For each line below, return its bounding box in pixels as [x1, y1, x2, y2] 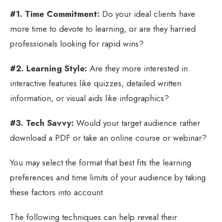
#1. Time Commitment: [10, 7, 100, 20]
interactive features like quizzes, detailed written [10, 77, 181, 89]
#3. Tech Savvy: [10, 116, 74, 129]
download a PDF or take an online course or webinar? [10, 131, 207, 144]
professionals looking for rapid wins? [10, 37, 144, 50]
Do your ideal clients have [100, 7, 195, 20]
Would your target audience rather [74, 116, 200, 129]
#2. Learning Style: [10, 62, 87, 74]
